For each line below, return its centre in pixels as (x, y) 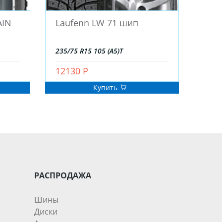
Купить (106, 88)
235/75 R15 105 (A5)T (89, 51)
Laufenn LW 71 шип (97, 23)
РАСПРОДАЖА (62, 176)
